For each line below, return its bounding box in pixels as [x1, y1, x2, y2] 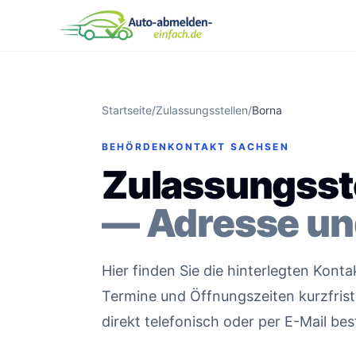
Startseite [102, 103, 152, 117]
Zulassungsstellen [156, 103, 248, 117]
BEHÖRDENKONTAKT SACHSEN [102, 141, 289, 153]
